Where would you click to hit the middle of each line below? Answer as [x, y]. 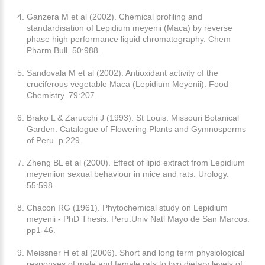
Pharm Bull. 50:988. [64, 50]
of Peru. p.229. [54, 140]
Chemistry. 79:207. [62, 95]
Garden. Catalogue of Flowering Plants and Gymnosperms [136, 129]
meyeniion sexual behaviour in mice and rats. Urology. [128, 174]
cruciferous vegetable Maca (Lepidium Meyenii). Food [127, 84]
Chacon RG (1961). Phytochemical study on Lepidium [127, 207]
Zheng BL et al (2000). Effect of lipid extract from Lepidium [136, 162]
